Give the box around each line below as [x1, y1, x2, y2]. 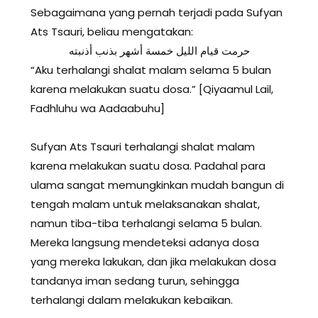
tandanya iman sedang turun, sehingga [31, 273, 239, 289]
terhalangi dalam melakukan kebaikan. [31, 292, 233, 308]
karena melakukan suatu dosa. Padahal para [31, 158, 265, 174]
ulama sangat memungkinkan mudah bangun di [31, 177, 284, 193]
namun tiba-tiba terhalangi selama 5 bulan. [31, 216, 262, 231]
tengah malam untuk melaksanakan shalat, [31, 197, 260, 212]
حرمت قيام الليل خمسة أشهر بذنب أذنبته [68, 43, 250, 59]
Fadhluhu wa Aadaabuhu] [31, 101, 165, 116]
